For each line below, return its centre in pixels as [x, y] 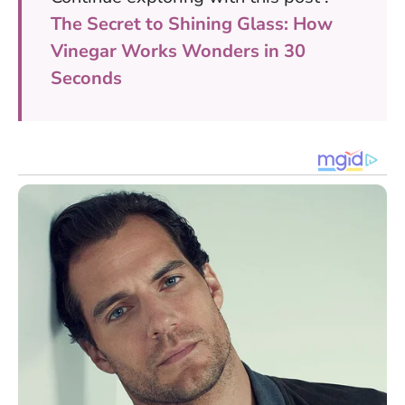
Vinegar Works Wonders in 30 [178, 52]
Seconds [86, 79]
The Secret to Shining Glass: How [192, 24]
